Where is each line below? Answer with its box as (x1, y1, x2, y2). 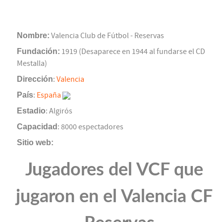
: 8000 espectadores (57, 122, 123, 132)
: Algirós (46, 107, 72, 116)
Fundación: (17, 47, 60, 56)
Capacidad (17, 122, 57, 131)
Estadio (17, 107, 46, 115)
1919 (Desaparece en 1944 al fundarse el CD (60, 47, 205, 56)
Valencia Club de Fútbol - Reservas (50, 31, 164, 41)
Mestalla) (17, 59, 47, 68)
